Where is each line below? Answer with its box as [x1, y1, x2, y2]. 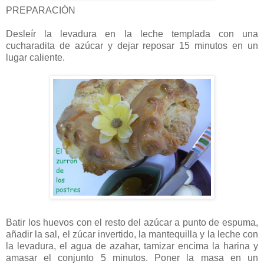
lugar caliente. [6, 52, 65, 62]
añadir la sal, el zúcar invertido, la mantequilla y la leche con [6, 229, 258, 239]
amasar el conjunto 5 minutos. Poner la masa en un [6, 252, 258, 263]
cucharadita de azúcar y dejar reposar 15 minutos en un [6, 40, 258, 51]
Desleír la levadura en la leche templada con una [6, 28, 258, 39]
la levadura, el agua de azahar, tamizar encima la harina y [6, 240, 258, 251]
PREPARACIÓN [6, 5, 75, 15]
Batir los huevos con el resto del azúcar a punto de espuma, [6, 217, 258, 227]
